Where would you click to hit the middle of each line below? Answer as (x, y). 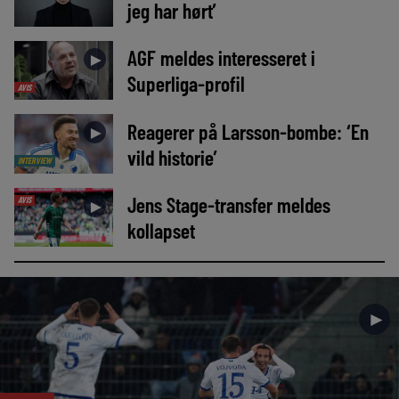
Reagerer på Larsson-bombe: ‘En (248, 131)
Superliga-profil (186, 84)
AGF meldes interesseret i (221, 58)
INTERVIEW (34, 160)
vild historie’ (172, 157)
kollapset (161, 230)
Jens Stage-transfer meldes (228, 204)
